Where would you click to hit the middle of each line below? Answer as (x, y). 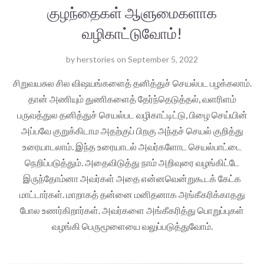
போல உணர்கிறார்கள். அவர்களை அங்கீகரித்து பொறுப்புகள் (132, 210)
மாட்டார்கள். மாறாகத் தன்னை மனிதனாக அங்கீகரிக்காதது (132, 194)
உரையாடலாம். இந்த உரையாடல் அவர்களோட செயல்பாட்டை (132, 146)
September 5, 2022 (163, 59)
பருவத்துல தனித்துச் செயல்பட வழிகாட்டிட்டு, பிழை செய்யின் (132, 114)
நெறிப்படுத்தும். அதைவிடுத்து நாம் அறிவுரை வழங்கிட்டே (132, 162)
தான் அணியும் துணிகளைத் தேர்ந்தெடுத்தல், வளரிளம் (132, 98)
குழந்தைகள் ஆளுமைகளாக (132, 12)
